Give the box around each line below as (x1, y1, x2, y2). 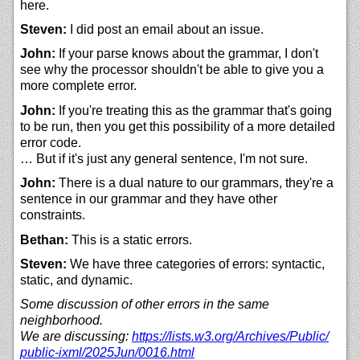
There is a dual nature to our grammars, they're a (55, 176, 333, 190)
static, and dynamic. (20, 273, 133, 288)
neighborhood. (20, 313, 103, 328)
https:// (132, 329, 169, 344)
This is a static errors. (68, 232, 192, 247)
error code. (20, 135, 81, 149)
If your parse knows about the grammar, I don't (55, 47, 318, 61)
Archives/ (236, 329, 289, 344)
